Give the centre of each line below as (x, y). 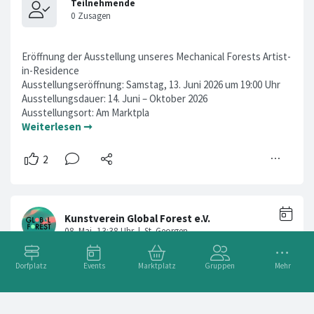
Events (94, 266)
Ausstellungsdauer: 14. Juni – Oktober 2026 (115, 99)
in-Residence (50, 71)
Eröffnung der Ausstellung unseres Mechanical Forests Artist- (156, 57)
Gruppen (220, 266)
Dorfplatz (32, 266)
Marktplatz (157, 266)
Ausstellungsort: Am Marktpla (86, 113)
